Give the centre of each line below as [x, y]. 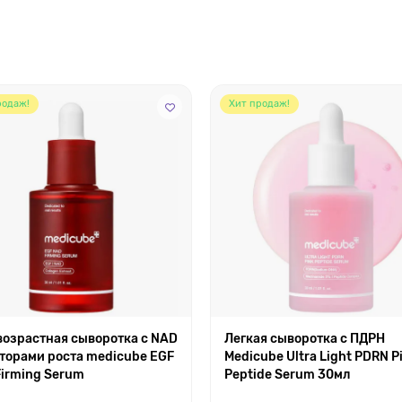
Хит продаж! [259, 104]
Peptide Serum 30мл [287, 374]
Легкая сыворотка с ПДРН [305, 338]
